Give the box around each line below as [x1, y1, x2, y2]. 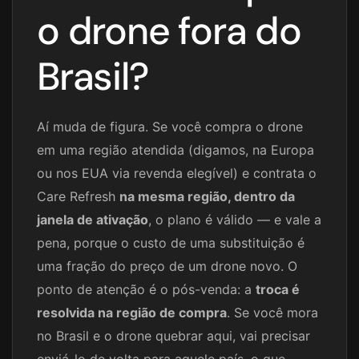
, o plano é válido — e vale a [148, 211, 321, 228]
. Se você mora [227, 304, 318, 321]
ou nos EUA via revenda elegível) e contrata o [37, 164, 317, 181]
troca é [256, 280, 300, 297]
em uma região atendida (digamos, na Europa [37, 141, 314, 158]
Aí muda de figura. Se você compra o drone [37, 118, 303, 135]
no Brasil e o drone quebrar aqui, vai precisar [37, 327, 310, 344]
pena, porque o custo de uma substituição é [37, 234, 305, 251]
